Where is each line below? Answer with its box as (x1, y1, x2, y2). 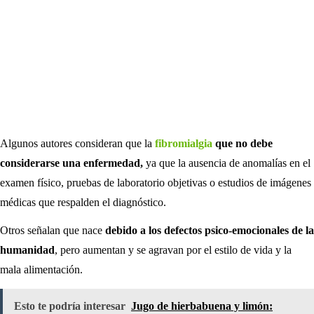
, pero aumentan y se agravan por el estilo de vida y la (55, 244, 292, 257)
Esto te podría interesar (14, 300, 125, 313)
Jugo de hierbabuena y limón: (131, 300, 273, 313)
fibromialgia (155, 137, 212, 149)
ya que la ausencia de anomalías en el (143, 156, 310, 169)
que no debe (212, 137, 273, 149)
